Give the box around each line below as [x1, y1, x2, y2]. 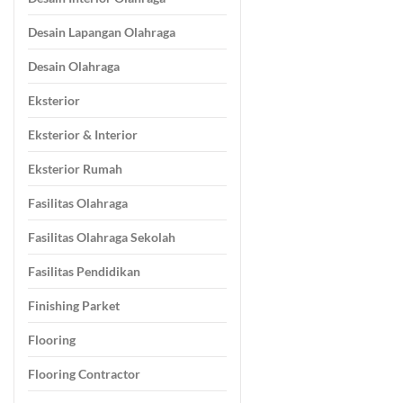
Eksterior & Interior [28, 127, 138, 143]
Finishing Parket [28, 298, 120, 314]
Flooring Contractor [28, 366, 140, 382]
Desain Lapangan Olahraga [28, 24, 175, 40]
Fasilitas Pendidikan [28, 264, 140, 280]
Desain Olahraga [28, 58, 120, 75]
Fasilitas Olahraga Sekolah [28, 229, 175, 246]
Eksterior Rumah [28, 161, 122, 177]
